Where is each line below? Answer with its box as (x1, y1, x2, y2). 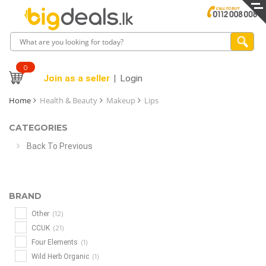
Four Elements (30, 238, 80, 246)
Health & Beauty (40, 95, 97, 106)
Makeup (106, 95, 135, 106)
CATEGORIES (9, 122, 68, 133)
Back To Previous (27, 141, 93, 151)
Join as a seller (43, 73, 110, 84)
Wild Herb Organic (30, 252, 91, 261)
